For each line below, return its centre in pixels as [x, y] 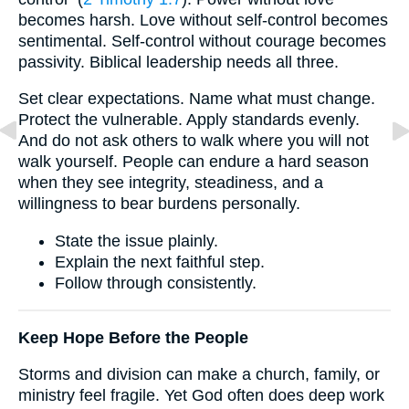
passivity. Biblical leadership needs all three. [178, 62]
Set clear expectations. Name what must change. [197, 99]
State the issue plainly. [136, 241]
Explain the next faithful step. [160, 262]
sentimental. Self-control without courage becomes [202, 41]
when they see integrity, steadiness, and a [171, 183]
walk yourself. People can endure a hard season [194, 162]
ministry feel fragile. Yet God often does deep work [201, 396]
